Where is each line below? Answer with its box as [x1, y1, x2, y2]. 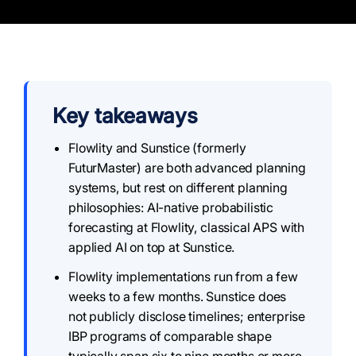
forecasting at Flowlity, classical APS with [68, 219, 305, 235]
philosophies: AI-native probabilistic [68, 199, 274, 215]
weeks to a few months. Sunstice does [68, 288, 287, 304]
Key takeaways [52, 103, 198, 128]
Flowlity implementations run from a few [68, 269, 298, 284]
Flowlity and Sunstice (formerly [68, 140, 247, 156]
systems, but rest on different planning [68, 180, 288, 195]
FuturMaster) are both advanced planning [68, 160, 306, 176]
